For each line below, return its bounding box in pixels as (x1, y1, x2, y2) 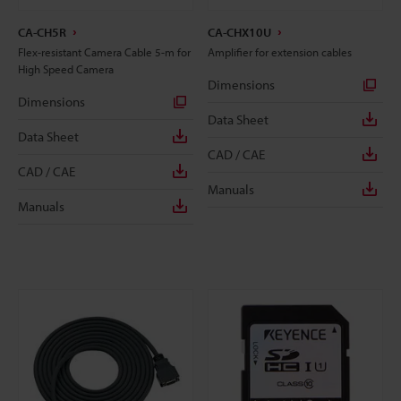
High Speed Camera (18, 61, 114, 76)
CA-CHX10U (208, 23, 271, 40)
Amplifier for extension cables (208, 44, 352, 59)
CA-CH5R (18, 23, 66, 40)
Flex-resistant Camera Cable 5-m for (18, 44, 191, 59)
